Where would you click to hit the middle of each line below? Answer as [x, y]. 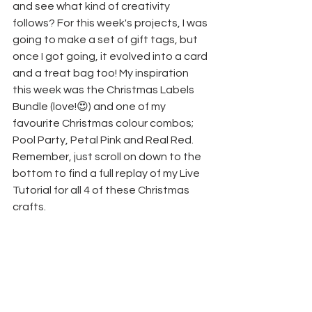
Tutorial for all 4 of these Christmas [102, 190]
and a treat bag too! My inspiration [102, 73]
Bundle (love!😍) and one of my [90, 106]
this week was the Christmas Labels [104, 89]
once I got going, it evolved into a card [111, 56]
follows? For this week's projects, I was [111, 23]
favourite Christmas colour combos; [104, 123]
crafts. [29, 206]
